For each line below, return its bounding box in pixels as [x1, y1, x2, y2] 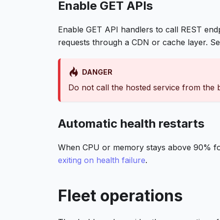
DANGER [82, 67, 112, 76]
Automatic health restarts [58, 116, 204, 131]
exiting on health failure [58, 155, 145, 165]
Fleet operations [58, 186, 183, 205]
